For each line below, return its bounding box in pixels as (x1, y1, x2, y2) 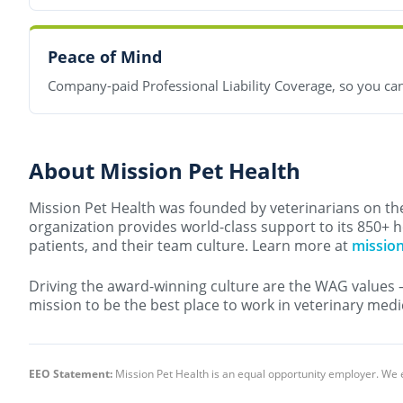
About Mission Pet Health (29, 156, 300, 186)
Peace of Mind (48, 46, 162, 68)
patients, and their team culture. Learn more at (29, 236, 352, 256)
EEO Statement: (29, 366, 112, 382)
